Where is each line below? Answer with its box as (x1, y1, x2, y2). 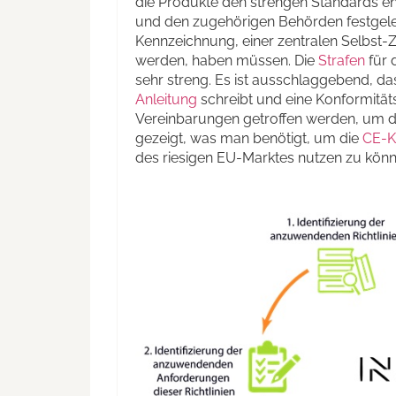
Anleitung (135, 91, 197, 109)
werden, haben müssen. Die (135, 52, 318, 70)
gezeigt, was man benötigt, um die (135, 130, 362, 148)
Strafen (318, 52, 365, 70)
